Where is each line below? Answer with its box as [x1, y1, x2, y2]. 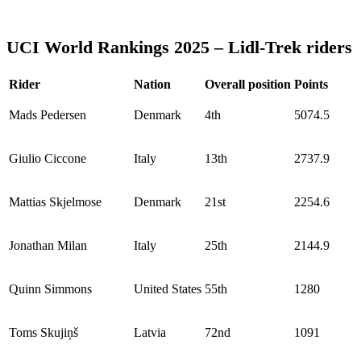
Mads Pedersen [9, 108, 86, 122]
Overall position [205, 77, 291, 92]
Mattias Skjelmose [9, 195, 102, 210]
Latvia [134, 326, 166, 340]
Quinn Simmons [9, 282, 92, 297]
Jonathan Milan [9, 239, 87, 253]
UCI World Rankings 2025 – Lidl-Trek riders [6, 37, 352, 58]
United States [134, 282, 201, 297]
